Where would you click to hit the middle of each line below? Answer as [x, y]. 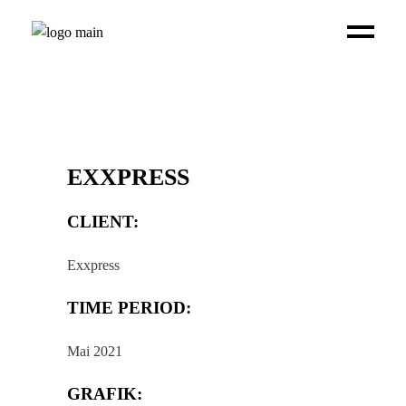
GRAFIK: [105, 394]
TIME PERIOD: [129, 308]
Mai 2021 [95, 351]
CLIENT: [103, 222]
